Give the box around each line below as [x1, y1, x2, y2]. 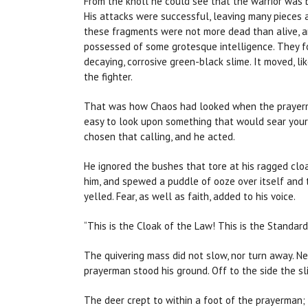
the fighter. [84, 70, 133, 84]
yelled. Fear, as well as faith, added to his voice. [84, 190, 296, 203]
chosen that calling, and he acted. [84, 130, 235, 144]
